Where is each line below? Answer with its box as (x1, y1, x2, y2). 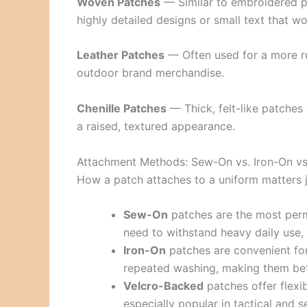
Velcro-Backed (123, 279, 204, 293)
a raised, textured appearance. (77, 119, 235, 133)
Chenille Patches (77, 101, 167, 115)
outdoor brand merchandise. (77, 66, 224, 80)
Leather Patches (77, 48, 164, 62)
